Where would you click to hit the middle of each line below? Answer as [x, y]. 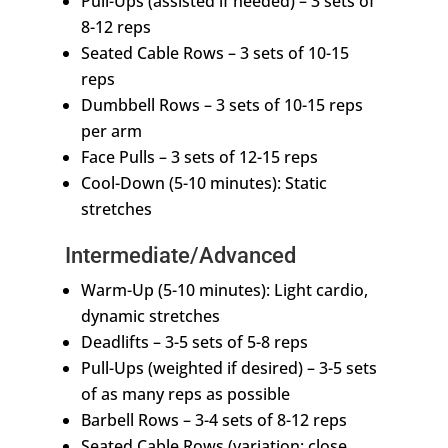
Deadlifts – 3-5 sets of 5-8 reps [194, 342]
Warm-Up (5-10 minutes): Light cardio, [224, 290]
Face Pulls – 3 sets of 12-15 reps [199, 157]
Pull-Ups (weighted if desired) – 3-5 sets [228, 368]
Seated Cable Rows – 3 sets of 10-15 [214, 53]
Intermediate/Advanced [180, 256]
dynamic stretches [150, 316]
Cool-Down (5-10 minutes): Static [203, 183]
